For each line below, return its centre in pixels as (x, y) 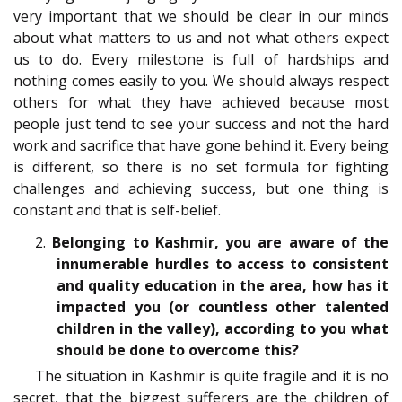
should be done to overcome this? (178, 350)
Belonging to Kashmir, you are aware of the (220, 243)
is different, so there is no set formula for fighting (201, 166)
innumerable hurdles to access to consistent (223, 264)
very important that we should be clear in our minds (201, 16)
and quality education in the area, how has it (223, 286)
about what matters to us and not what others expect (201, 37)
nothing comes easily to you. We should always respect (201, 80)
